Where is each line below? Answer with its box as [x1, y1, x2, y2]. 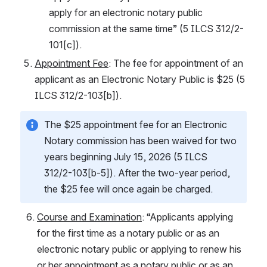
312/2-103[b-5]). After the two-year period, [44, 166, 230, 179]
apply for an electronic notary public [49, 6, 203, 18]
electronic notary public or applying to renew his [37, 243, 241, 255]
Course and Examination [37, 210, 142, 223]
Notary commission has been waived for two [44, 134, 237, 147]
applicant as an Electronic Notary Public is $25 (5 [35, 73, 245, 85]
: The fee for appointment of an [108, 57, 243, 69]
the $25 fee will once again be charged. [44, 182, 213, 195]
